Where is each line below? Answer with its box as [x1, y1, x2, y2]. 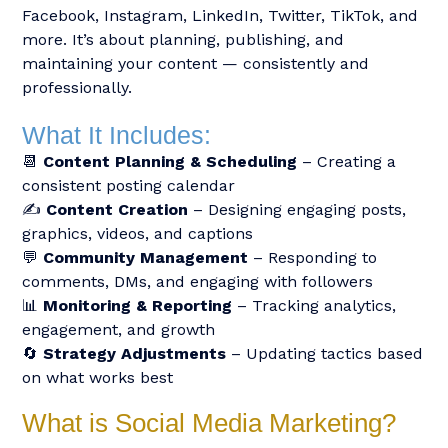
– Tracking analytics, [232, 296, 396, 315]
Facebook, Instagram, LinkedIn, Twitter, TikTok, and [22, 6, 418, 25]
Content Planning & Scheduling [43, 152, 297, 171]
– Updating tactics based [226, 344, 423, 363]
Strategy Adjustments [43, 344, 226, 363]
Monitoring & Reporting [43, 296, 232, 315]
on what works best [22, 368, 173, 387]
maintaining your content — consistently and [22, 54, 369, 73]
